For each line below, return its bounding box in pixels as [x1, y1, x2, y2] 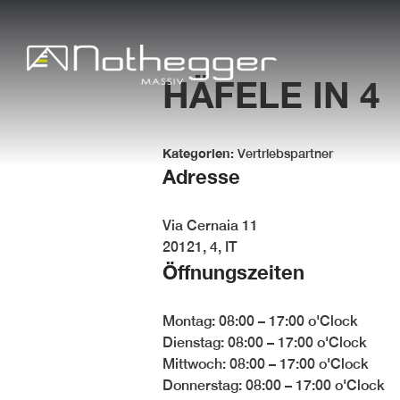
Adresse [162, 164, 240, 188]
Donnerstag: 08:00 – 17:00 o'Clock [162, 376, 385, 394]
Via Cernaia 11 [162, 216, 258, 234]
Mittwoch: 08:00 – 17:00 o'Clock [162, 354, 369, 372]
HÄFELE [162, 72, 312, 116]
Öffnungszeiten [162, 260, 304, 284]
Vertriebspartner [237, 145, 333, 161]
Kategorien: [162, 145, 237, 161]
